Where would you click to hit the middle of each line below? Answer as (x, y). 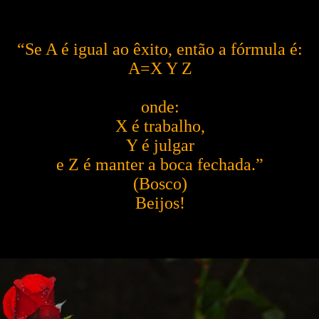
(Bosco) (160, 183)
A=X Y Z (160, 68)
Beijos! (160, 203)
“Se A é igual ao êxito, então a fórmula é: (160, 49)
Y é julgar (160, 145)
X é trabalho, (160, 126)
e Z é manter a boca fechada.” (160, 164)
